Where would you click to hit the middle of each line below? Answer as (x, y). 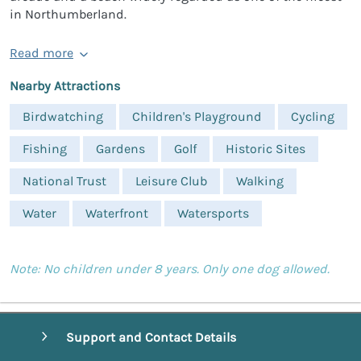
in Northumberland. (68, 14)
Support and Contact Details (151, 338)
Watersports (213, 213)
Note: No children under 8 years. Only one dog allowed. (170, 268)
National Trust (64, 180)
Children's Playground (197, 116)
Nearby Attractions (65, 85)
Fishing (45, 148)
